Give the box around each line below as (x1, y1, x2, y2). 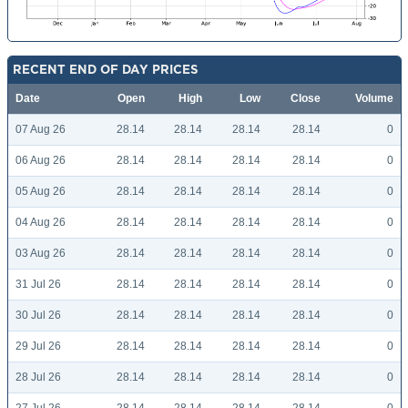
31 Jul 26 (15, 278, 61, 291)
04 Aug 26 (15, 216, 66, 229)
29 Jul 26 (15, 340, 61, 353)
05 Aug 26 (15, 185, 66, 199)
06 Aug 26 (15, 154, 66, 168)
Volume (355, 92, 393, 106)
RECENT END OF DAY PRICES (13, 63, 199, 76)
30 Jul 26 (15, 309, 61, 322)
